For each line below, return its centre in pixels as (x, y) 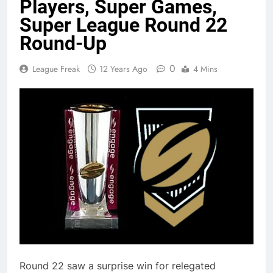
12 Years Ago (123, 69)
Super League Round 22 (123, 25)
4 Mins (205, 69)
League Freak (56, 69)
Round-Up (63, 44)
